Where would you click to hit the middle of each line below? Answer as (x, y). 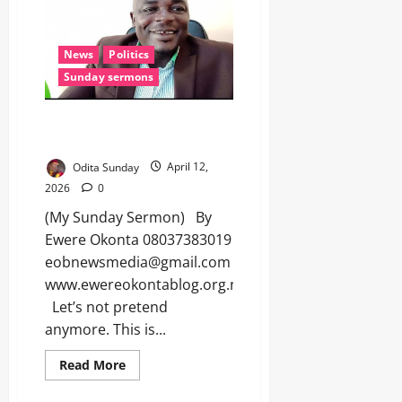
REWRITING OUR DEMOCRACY (130, 142)
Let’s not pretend (106, 306)
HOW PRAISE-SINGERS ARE (122, 122)
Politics (129, 54)
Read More (92, 364)
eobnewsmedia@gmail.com (138, 262)
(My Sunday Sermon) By (128, 217)
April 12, (186, 167)
